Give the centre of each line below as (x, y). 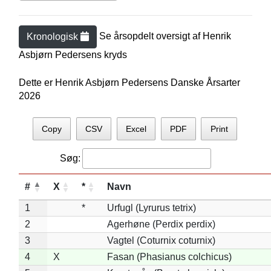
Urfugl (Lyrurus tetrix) (151, 207)
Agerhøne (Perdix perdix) (161, 224)
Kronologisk (53, 37)
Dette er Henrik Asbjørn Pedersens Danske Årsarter (129, 83)
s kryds (112, 55)
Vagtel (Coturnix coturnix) (161, 240)
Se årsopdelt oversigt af (151, 36)
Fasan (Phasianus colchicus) (169, 256)
